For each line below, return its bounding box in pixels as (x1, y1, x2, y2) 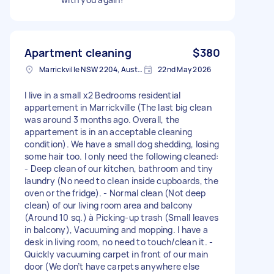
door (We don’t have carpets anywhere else (24, 260, 200, 272)
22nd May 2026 (158, 64, 212, 75)
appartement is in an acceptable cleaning (24, 125, 192, 138)
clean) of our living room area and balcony (24, 199, 193, 211)
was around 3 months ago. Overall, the (24, 113, 180, 125)
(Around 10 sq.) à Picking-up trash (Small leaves (24, 211, 218, 223)
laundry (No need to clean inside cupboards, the (24, 174, 218, 187)
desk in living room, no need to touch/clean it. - (24, 235, 213, 248)
